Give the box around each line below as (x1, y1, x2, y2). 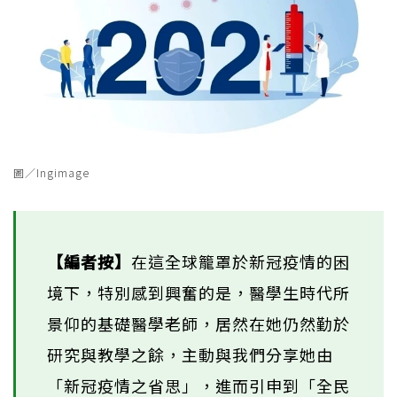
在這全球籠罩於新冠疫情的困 (131, 249, 350, 273)
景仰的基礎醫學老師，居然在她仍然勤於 (47, 311, 350, 335)
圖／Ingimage (13, 164, 90, 180)
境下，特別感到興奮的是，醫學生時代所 (47, 280, 350, 304)
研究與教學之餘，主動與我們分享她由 (47, 342, 333, 366)
